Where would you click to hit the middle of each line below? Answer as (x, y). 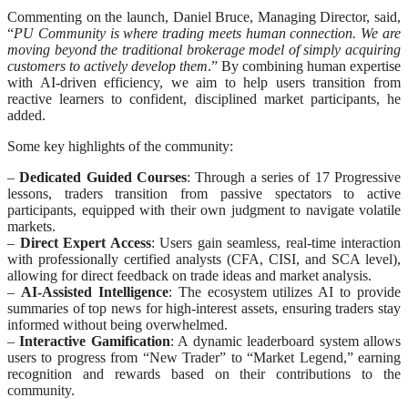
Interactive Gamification (95, 342)
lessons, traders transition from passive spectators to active (204, 194)
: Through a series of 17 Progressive (294, 178)
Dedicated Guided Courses (103, 178)
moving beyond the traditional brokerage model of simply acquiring (204, 50)
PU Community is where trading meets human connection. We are (207, 34)
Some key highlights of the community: (120, 147)
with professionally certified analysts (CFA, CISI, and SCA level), (204, 260)
